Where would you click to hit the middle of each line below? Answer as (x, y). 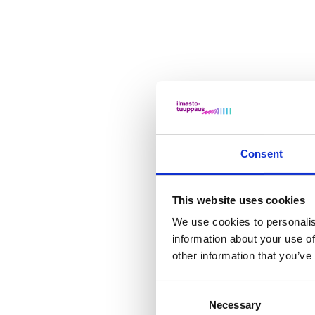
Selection (177, 305)
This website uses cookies (238, 200)
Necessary (235, 305)
